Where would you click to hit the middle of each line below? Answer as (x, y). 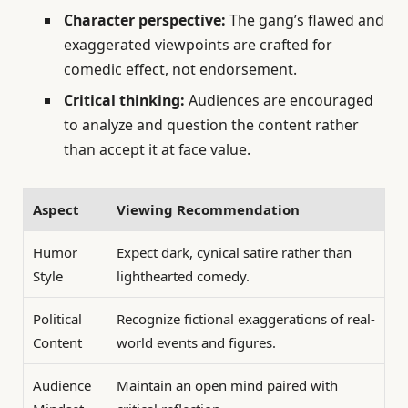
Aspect (56, 209)
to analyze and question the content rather (211, 124)
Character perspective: (145, 20)
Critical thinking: (124, 100)
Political (57, 318)
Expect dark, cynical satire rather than (234, 252)
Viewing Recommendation (208, 209)
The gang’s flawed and (305, 20)
